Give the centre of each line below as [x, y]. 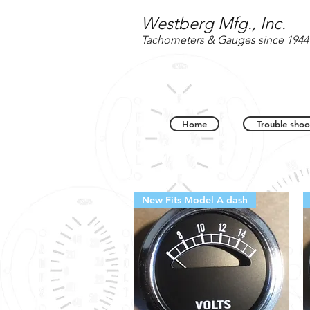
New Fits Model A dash [195, 200]
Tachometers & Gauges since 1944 [225, 40]
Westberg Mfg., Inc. [213, 23]
